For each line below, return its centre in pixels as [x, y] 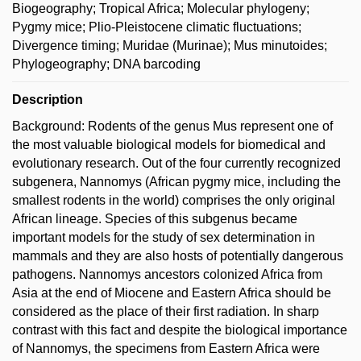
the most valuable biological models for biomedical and [169, 145]
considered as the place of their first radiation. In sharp [166, 311]
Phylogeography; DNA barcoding [106, 64]
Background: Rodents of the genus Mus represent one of [172, 126]
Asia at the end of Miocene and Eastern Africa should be [172, 293]
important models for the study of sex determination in [164, 237]
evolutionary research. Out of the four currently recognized [176, 163]
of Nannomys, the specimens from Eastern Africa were [166, 349]
